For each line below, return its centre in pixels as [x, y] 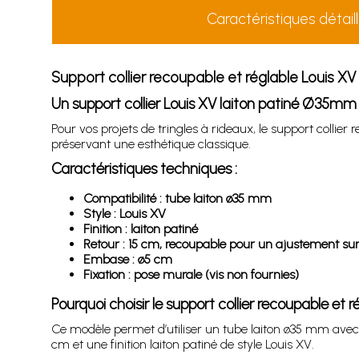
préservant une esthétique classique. [151, 144]
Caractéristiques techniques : [144, 169]
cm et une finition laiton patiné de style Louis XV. [182, 344]
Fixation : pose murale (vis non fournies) [191, 274]
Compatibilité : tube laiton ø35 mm [177, 198]
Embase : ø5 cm [127, 259]
